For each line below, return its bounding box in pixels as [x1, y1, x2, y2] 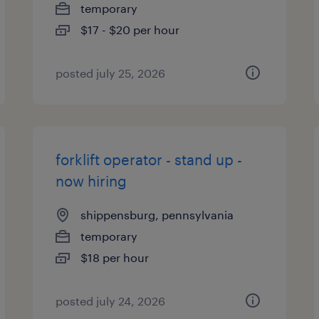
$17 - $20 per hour [80, 23, 180, 36]
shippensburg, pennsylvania [80, 208, 234, 221]
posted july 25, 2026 [56, 66, 166, 80]
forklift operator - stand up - [56, 151, 243, 168]
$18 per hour [80, 251, 150, 264]
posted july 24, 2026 [56, 294, 166, 308]
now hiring [56, 172, 127, 189]
